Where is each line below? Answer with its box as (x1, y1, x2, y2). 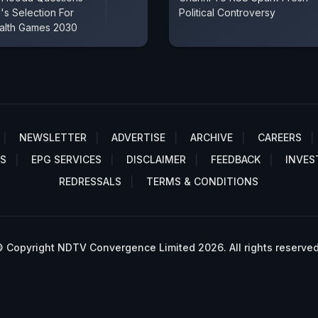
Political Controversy (179, 6, 275, 18)
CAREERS (258, 131, 302, 143)
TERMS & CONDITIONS (146, 175, 258, 187)
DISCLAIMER (126, 153, 186, 165)
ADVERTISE (111, 131, 165, 143)
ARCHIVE (190, 131, 233, 143)
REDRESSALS (58, 175, 121, 187)
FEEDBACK (211, 153, 261, 165)
